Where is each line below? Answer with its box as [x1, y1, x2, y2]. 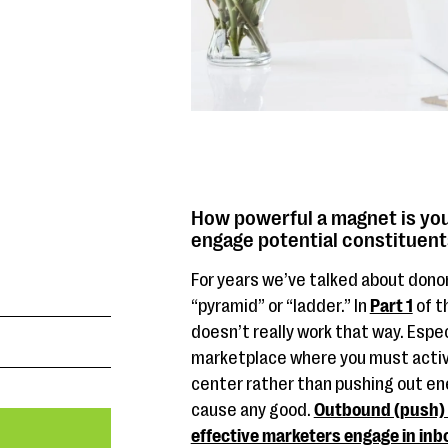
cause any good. [190, 400, 314, 420]
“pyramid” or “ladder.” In [190, 296, 370, 316]
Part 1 [369, 296, 413, 316]
